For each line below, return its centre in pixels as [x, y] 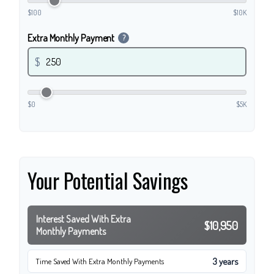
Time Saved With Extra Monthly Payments [100, 261]
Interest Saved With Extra [83, 219]
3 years [226, 261]
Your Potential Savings [108, 181]
